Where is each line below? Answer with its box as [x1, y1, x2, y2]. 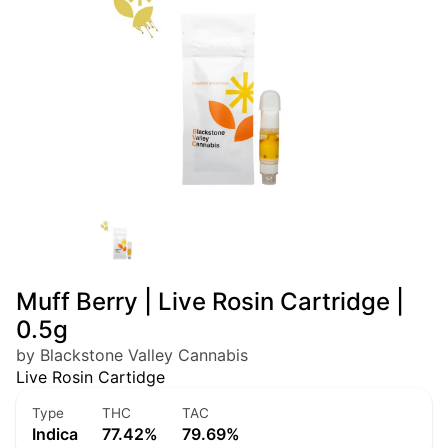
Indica [32, 424, 78, 445]
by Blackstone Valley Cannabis [16, 345, 248, 366]
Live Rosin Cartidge [16, 367, 165, 388]
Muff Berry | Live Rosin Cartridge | [16, 287, 404, 317]
